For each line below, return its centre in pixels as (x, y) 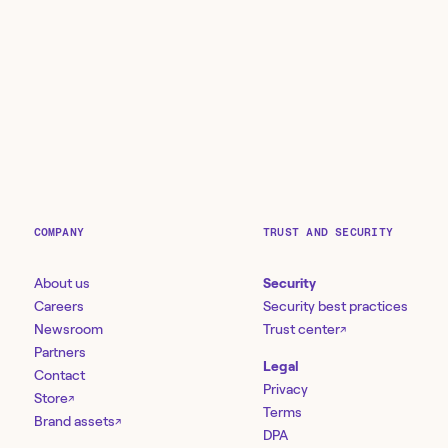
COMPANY (59, 232)
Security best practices (335, 306)
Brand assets (74, 421)
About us (61, 283)
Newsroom (68, 329)
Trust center (301, 329)
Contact (59, 375)
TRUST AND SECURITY (328, 232)
